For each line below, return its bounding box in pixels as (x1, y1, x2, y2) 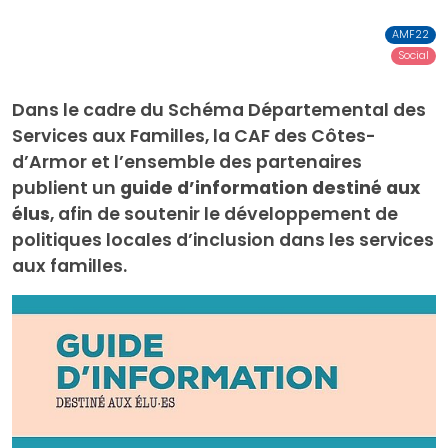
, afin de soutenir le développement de (50, 202, 398, 226)
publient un (12, 176, 120, 200)
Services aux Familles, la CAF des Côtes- (12, 124, 376, 148)
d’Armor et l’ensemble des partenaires (12, 150, 362, 174)
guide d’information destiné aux (120, 176, 420, 200)
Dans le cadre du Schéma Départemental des (12, 98, 426, 122)
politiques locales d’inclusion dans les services (12, 228, 434, 252)
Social (397, 48, 429, 63)
